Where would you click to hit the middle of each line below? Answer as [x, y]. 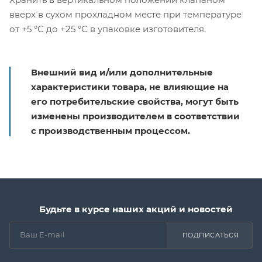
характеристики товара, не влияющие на [130, 87]
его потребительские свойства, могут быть [135, 101]
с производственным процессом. [111, 130]
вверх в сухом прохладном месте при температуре [125, 14]
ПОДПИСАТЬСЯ [210, 235]
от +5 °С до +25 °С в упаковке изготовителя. [108, 29]
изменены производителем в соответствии [135, 116]
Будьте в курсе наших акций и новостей [136, 209]
